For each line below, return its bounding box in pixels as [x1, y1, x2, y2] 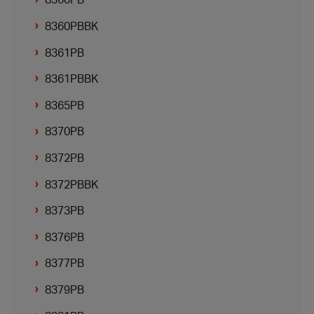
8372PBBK [45, 177, 98, 191]
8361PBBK [45, 71, 98, 86]
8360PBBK [45, 19, 98, 34]
